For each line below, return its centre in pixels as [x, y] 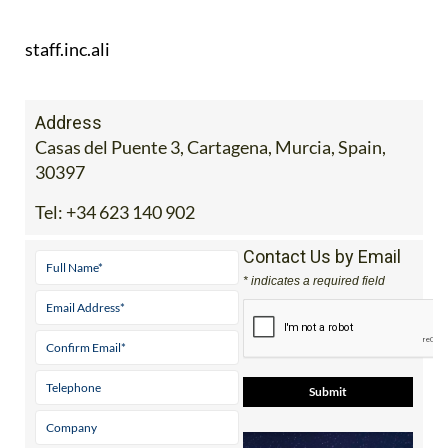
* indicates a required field [313, 317]
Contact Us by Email [321, 293]
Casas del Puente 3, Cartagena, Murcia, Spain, [210, 183]
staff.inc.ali [67, 85]
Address [68, 159]
